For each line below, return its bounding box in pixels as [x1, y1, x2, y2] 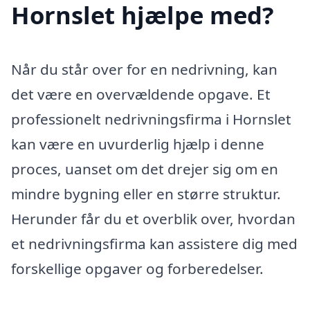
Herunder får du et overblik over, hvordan [11, 208, 295, 228]
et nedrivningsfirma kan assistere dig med [11, 233, 298, 253]
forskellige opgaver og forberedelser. [11, 258, 264, 278]
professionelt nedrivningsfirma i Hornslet [11, 109, 291, 129]
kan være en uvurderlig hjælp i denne [11, 134, 264, 154]
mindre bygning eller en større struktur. [11, 183, 281, 203]
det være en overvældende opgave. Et [11, 84, 271, 104]
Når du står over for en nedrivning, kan [11, 59, 277, 79]
